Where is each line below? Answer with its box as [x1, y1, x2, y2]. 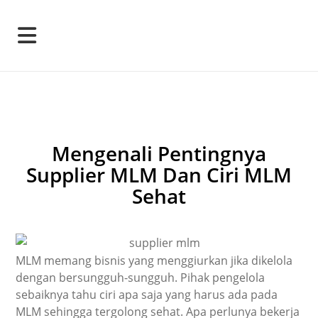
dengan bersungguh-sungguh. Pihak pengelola [16, 269, 265, 285]
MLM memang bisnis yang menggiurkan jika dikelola [16, 252, 293, 268]
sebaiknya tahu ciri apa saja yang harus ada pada [16, 286, 278, 302]
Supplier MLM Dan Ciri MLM [26, 161, 292, 188]
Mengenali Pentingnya [52, 140, 266, 167]
